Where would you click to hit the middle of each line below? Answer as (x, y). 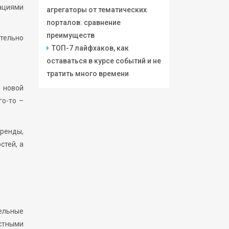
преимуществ (71, 35)
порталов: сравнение (84, 22)
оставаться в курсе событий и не (104, 61)
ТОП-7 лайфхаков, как (90, 48)
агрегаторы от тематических (97, 10)
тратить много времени (88, 74)
